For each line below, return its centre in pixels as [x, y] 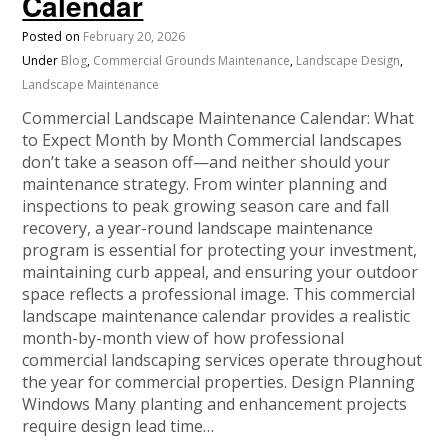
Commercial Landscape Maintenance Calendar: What [218, 118]
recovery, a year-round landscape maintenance [198, 228]
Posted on [53, 37]
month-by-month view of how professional [183, 338]
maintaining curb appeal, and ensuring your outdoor [220, 272]
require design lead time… [118, 426]
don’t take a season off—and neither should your [206, 162]
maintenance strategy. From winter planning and [205, 184]
